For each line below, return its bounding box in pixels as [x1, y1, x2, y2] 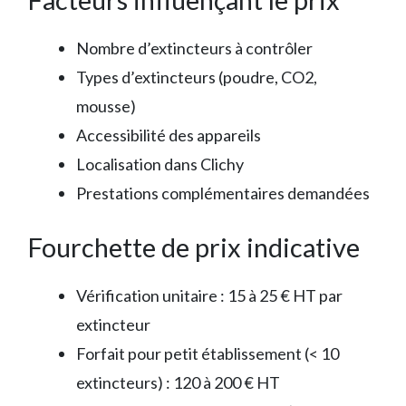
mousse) [76, 96, 136, 117]
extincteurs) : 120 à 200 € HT [76, 372, 280, 393]
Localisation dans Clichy [76, 154, 244, 175]
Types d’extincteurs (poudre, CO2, [76, 67, 317, 88]
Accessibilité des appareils [76, 125, 261, 146]
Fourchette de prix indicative [27, 231, 360, 264]
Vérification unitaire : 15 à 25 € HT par [76, 285, 343, 306]
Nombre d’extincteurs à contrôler [76, 38, 313, 59]
